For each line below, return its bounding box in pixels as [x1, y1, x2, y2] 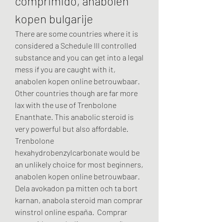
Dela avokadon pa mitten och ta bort [15, 183, 138, 193]
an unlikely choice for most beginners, [15, 160, 143, 169]
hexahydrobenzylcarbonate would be [15, 148, 140, 158]
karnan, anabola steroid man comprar [15, 195, 143, 205]
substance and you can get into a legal [15, 53, 144, 62]
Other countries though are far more [15, 88, 138, 98]
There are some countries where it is [15, 29, 138, 39]
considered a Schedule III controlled [15, 41, 137, 51]
